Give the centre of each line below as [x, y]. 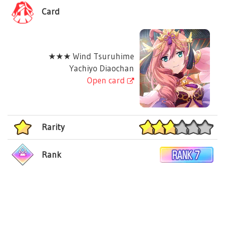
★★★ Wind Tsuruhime [91, 56]
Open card [107, 80]
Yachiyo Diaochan [102, 68]
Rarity [53, 127]
